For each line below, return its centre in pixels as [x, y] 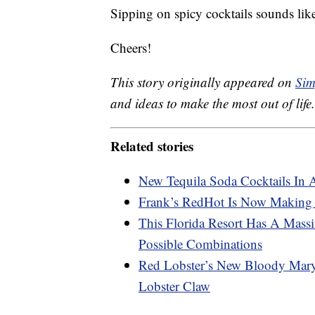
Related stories [152, 146]
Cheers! [131, 48]
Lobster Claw [174, 285]
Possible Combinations [200, 243]
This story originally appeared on [203, 82]
